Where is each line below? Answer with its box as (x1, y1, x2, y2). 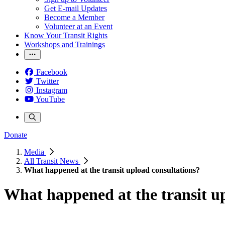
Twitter (36, 77, 59, 85)
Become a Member (44, 13, 104, 22)
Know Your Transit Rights (24, 31, 107, 40)
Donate (4, 131, 27, 139)
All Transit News (24, 157, 80, 165)
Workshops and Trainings (24, 40, 105, 49)
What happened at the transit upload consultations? (24, 166, 200, 174)
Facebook (36, 68, 67, 76)
